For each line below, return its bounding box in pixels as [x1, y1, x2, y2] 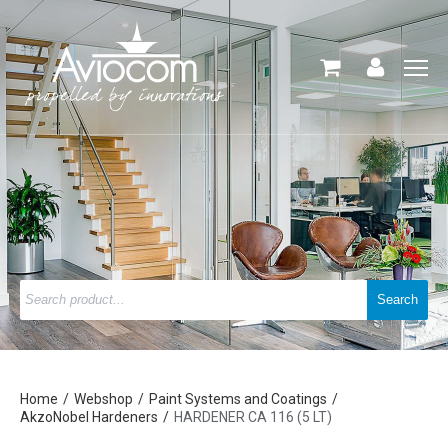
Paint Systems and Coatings [149, 391, 327, 407]
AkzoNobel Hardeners [20, 409, 158, 425]
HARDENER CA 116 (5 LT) [174, 409, 332, 425]
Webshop [74, 391, 133, 407]
